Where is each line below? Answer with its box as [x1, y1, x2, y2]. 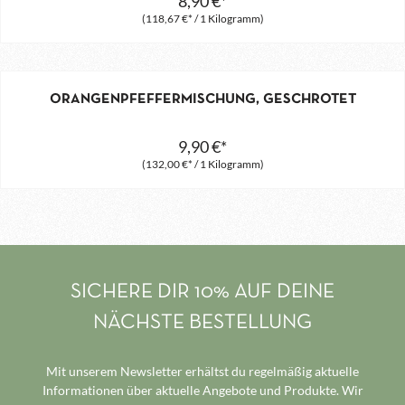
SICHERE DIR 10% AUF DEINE [71, 283, 334, 303]
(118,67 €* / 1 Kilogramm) [141, 11, 264, 25]
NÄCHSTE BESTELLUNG [93, 314, 312, 334]
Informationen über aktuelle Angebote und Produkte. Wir [42, 382, 363, 399]
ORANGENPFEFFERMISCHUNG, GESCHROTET [49, 92, 356, 106]
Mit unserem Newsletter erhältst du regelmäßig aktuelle [46, 363, 359, 380]
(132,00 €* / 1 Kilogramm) [141, 156, 264, 171]
